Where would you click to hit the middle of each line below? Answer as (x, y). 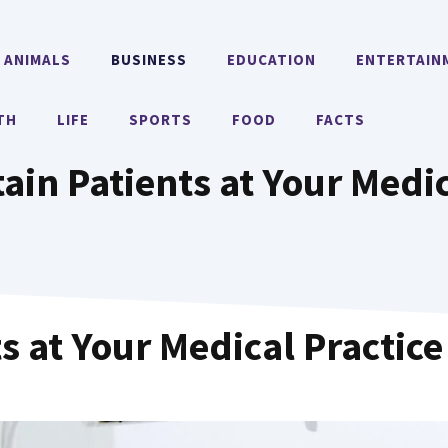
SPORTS (161, 119)
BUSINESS (149, 59)
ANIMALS (38, 59)
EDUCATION (272, 59)
